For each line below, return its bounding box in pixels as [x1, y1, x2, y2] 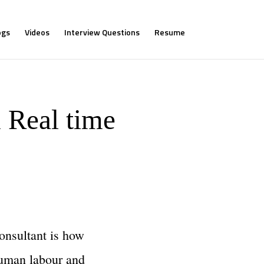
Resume [154, 26, 185, 38]
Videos [24, 26, 49, 38]
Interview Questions [64, 26, 140, 38]
